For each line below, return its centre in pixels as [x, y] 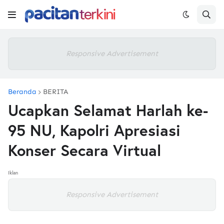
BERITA [55, 92]
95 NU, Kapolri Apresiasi [94, 130]
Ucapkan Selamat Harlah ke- [108, 110]
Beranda [22, 92]
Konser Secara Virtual [84, 150]
